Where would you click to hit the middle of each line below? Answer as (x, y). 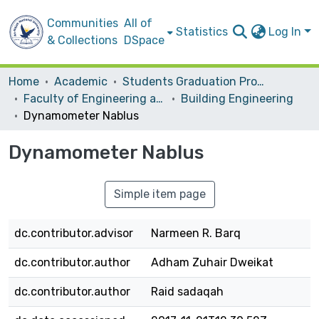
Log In (286, 32)
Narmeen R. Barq (196, 233)
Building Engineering (237, 99)
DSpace (144, 40)
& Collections (82, 40)
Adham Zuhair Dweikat (212, 262)
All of (138, 23)
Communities (83, 23)
